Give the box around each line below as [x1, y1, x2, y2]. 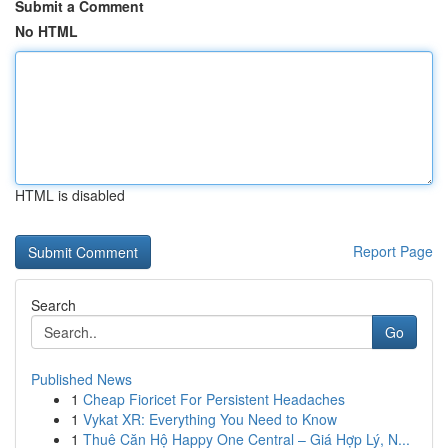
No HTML [15, 21, 78, 41]
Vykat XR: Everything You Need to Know [83, 409, 337, 429]
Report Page [353, 241, 433, 261]
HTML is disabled [15, 185, 125, 205]
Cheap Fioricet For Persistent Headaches [83, 389, 345, 409]
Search [31, 295, 76, 315]
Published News [31, 369, 132, 389]
